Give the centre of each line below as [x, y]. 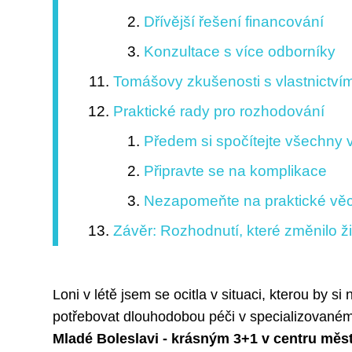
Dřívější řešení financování [233, 22]
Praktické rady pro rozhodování [219, 112]
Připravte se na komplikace [235, 171]
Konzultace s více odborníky [239, 52]
